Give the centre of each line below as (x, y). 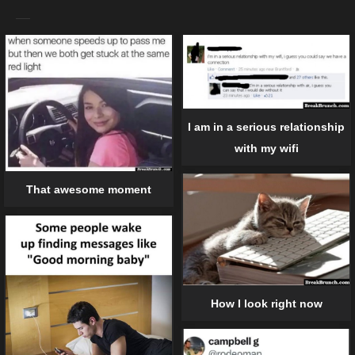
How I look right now (266, 303)
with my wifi (266, 149)
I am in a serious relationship (266, 127)
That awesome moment (89, 190)
